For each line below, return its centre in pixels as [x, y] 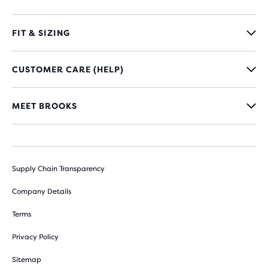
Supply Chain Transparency [58, 169]
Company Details [42, 191]
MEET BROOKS [45, 106]
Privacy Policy [35, 237]
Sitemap [27, 260]
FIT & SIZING [41, 33]
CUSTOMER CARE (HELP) [68, 69]
